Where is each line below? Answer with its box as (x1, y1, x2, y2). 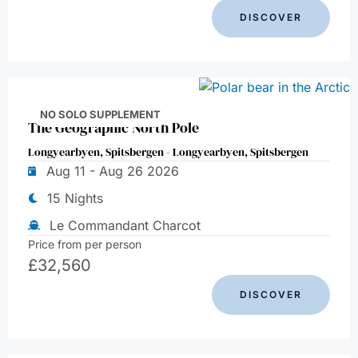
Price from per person (28, 237, 141, 252)
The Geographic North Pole (28, 117, 199, 138)
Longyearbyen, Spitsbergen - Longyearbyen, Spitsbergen (28, 144, 308, 161)
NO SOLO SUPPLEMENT (40, 108, 161, 121)
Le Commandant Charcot (50, 217, 201, 234)
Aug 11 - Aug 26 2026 (46, 163, 179, 180)
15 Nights (47, 190, 103, 207)
